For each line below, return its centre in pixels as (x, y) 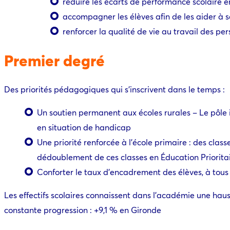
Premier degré (54, 60)
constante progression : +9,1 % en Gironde (83, 209)
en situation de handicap (84, 127)
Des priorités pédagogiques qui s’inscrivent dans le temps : (114, 89)
